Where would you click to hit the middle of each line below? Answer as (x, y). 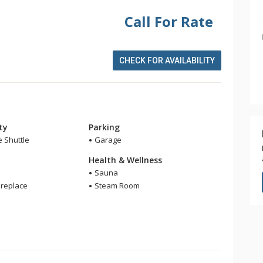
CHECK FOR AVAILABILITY (167, 60)
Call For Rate (169, 21)
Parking (104, 127)
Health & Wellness (126, 160)
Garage (107, 140)
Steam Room (117, 186)
